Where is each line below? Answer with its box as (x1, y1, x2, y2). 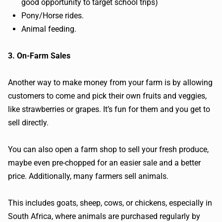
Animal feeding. (21, 24, 76, 34)
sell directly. (8, 118, 49, 128)
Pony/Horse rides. (21, 11, 84, 21)
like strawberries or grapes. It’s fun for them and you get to (8, 105, 210, 114)
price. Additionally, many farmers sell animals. (8, 171, 168, 181)
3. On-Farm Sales (8, 51, 70, 61)
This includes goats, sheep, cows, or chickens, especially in (8, 198, 212, 208)
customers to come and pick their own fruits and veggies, (8, 91, 207, 101)
